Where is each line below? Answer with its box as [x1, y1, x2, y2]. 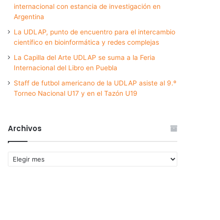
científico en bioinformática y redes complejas [14, 38, 160, 47]
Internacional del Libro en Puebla [14, 64, 118, 72]
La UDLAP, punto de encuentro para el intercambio [14, 28, 176, 36]
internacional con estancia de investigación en [14, 2, 161, 11]
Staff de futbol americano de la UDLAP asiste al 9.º [14, 79, 177, 87]
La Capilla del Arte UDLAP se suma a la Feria [14, 54, 156, 62]
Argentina [14, 13, 45, 21]
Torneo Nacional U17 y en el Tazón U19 [14, 89, 138, 98]
